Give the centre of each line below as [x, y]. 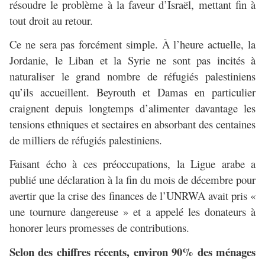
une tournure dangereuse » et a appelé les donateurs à [132, 212]
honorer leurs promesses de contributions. [99, 228]
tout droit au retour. [51, 21]
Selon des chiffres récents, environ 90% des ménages [132, 252]
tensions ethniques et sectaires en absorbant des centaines [132, 124]
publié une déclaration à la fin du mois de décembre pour [132, 180]
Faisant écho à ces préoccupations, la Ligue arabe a [132, 164]
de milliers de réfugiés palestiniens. [86, 140]
